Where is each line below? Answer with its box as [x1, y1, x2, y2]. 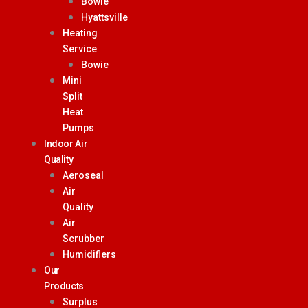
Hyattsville [81, 11, 128, 23]
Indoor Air [44, 137, 88, 149]
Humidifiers [63, 248, 116, 260]
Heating [63, 27, 98, 38]
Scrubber [63, 232, 104, 244]
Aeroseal [63, 169, 104, 181]
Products [44, 280, 84, 291]
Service [63, 43, 97, 54]
